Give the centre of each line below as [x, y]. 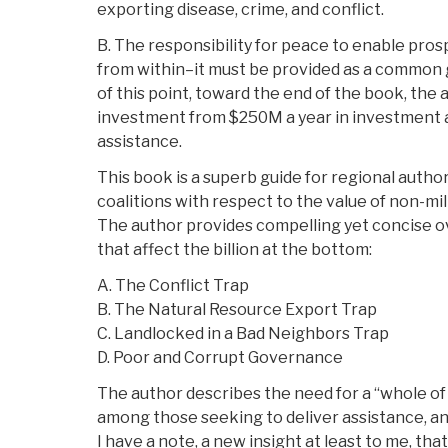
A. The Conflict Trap [173, 286]
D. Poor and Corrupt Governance [220, 358]
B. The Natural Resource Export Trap [237, 310]
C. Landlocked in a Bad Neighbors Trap [243, 334]
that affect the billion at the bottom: [234, 250]
